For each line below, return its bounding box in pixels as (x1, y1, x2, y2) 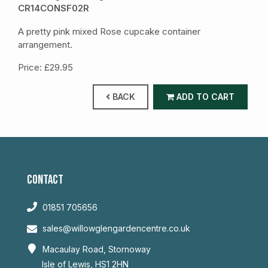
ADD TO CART (174, 91, 234, 102)
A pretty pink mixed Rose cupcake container (18, 25, 200, 37)
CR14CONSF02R (18, 2, 89, 14)
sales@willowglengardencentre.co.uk (42, 223, 190, 233)
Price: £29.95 (18, 62, 73, 73)
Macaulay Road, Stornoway (40, 244, 151, 254)
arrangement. (18, 38, 72, 50)
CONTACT (27, 172, 63, 187)
